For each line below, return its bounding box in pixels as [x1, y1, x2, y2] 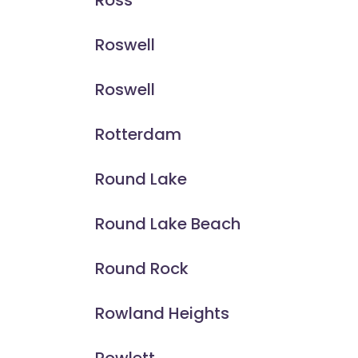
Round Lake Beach [94, 213, 241, 236]
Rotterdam [94, 123, 181, 146]
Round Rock [94, 257, 189, 280]
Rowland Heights [94, 302, 229, 325]
